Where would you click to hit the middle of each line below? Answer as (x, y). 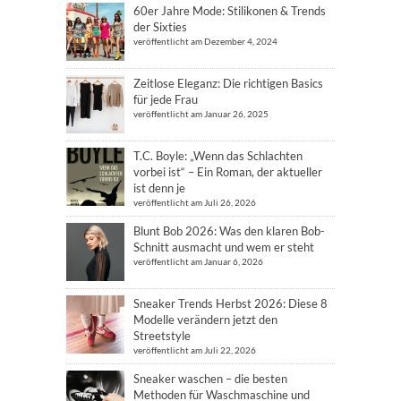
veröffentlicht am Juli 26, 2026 (195, 202)
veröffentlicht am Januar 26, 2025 (201, 113)
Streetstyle (162, 335)
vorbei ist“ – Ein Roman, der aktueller (228, 171)
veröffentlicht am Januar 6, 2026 (198, 261)
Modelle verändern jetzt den (205, 319)
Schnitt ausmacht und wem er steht (224, 247)
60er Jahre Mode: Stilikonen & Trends (230, 10)
